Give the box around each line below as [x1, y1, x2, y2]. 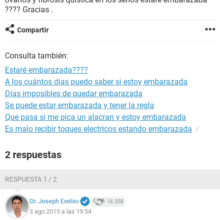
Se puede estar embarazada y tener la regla [5, 101, 154, 110]
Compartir [17, 26, 49, 34]
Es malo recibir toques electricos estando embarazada [5, 124, 192, 134]
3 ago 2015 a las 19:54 [29, 207, 91, 215]
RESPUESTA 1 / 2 [5, 175, 57, 183]
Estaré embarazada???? [5, 65, 88, 75]
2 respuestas [5, 149, 61, 161]
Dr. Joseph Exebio [29, 197, 79, 205]
